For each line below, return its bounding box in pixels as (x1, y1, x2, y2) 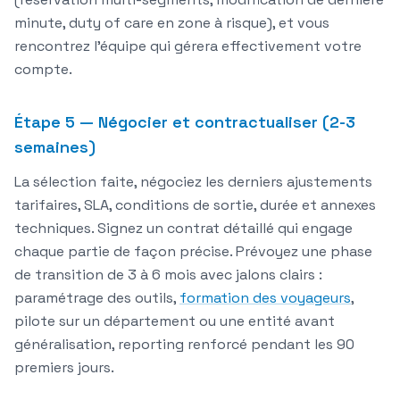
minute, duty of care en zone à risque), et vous (14, 13, 329, 33)
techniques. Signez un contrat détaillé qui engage (14, 219, 353, 238)
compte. (14, 60, 72, 79)
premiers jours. (14, 358, 114, 378)
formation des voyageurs (179, 288, 351, 308)
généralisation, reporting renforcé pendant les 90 (14, 335, 354, 354)
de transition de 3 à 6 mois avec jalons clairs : (14, 265, 322, 285)
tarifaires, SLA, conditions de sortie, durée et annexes (14, 196, 376, 215)
